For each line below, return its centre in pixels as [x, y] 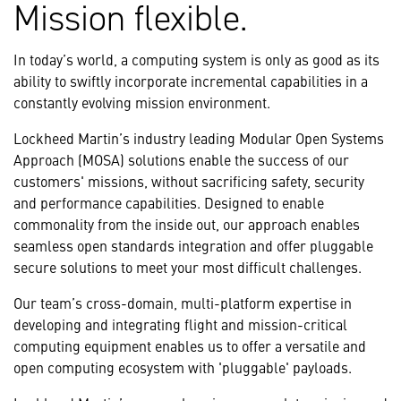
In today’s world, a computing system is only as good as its [196, 60]
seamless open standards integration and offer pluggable [193, 246]
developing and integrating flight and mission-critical [180, 324]
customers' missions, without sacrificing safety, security [189, 181]
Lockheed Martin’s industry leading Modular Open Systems [199, 138]
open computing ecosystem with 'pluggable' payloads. [183, 367]
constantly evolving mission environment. [142, 102]
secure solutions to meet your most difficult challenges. [188, 267]
